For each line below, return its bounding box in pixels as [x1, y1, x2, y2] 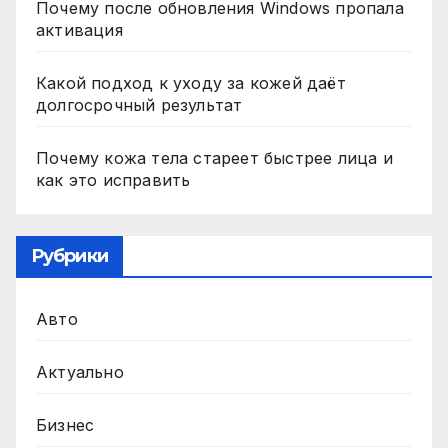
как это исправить [36, 169, 191, 190]
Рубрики [31, 244, 108, 267]
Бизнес [36, 414, 95, 435]
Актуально [36, 361, 124, 382]
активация [36, 19, 123, 40]
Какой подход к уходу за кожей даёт [36, 72, 346, 93]
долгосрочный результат [36, 94, 243, 115]
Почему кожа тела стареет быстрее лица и [36, 147, 393, 168]
